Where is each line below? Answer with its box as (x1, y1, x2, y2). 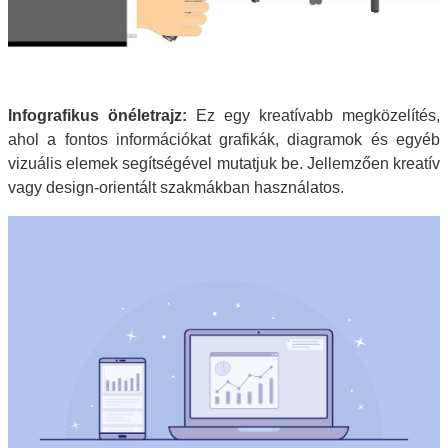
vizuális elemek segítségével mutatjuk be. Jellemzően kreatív (8, 155, 440, 173)
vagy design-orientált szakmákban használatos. (8, 179, 344, 197)
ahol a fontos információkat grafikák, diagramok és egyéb (8, 131, 440, 149)
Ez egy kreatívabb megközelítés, (187, 107, 440, 125)
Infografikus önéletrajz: (8, 107, 187, 125)
